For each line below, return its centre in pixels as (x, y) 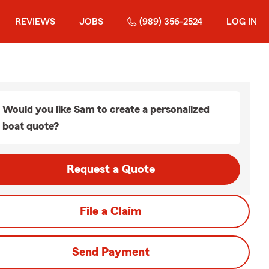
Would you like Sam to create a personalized (106, 109)
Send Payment (110, 252)
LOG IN (242, 22)
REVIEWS (35, 22)
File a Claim (110, 211)
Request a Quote (110, 169)
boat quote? (31, 126)
